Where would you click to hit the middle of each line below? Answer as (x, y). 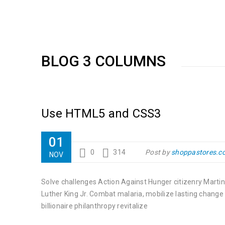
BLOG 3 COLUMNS (104, 61)
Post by (158, 152)
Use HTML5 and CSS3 (101, 114)
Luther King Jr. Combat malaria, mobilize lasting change (132, 194)
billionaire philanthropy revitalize (94, 206)
